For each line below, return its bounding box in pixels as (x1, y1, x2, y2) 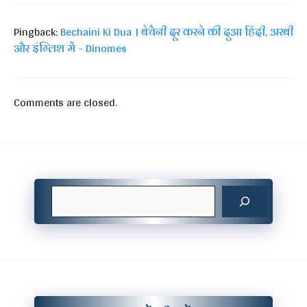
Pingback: (14, 22, 60, 42)
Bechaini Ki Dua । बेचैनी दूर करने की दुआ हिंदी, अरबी (60, 22, 293, 42)
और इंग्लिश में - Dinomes (14, 38, 127, 59)
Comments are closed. (14, 93, 117, 113)
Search (158, 182, 201, 209)
